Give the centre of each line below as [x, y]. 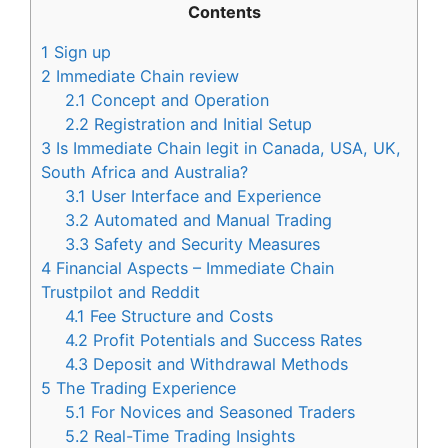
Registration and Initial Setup [201, 124]
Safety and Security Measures [205, 244]
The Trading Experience [143, 388]
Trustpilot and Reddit [120, 292]
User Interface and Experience [204, 196]
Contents [224, 12]
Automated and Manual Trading [211, 220]
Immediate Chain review [145, 76]
